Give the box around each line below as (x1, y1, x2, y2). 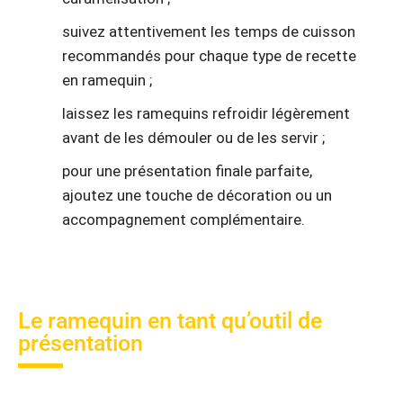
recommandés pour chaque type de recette (62, 47, 356, 66)
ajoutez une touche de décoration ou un (62, 186, 332, 205)
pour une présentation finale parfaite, (62, 162, 312, 181)
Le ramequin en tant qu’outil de (18, 307, 322, 334)
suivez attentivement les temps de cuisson (62, 22, 355, 41)
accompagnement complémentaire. (62, 210, 305, 229)
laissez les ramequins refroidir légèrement (62, 104, 350, 123)
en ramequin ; (62, 71, 152, 90)
